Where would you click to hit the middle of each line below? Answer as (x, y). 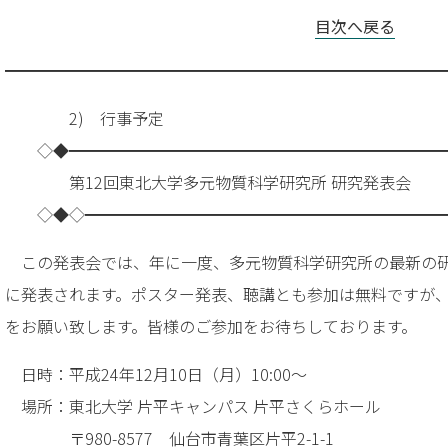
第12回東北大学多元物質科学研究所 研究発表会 (208, 182)
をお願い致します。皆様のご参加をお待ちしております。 (211, 326)
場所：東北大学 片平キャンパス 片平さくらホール (193, 406)
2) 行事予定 (116, 118)
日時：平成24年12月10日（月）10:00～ (156, 374)
